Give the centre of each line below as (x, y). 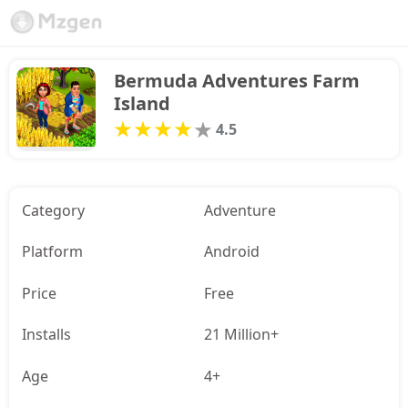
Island (142, 103)
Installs (46, 335)
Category (53, 210)
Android (232, 252)
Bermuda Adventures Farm (237, 81)
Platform (52, 252)
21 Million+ (241, 335)
